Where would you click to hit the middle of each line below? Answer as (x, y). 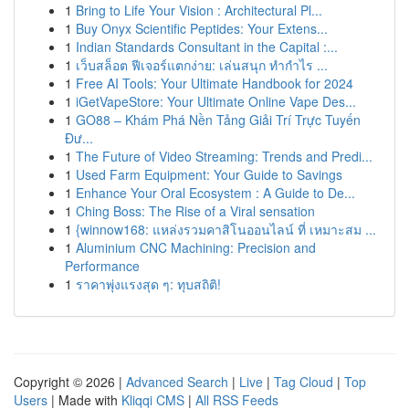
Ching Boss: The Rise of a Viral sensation (195, 211)
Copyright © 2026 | (70, 382)
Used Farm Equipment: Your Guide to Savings (209, 174)
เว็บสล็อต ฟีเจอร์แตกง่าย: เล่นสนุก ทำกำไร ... (202, 65)
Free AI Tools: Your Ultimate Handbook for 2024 (215, 83)
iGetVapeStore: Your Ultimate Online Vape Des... (216, 101)
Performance (102, 266)
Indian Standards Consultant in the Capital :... (207, 47)
